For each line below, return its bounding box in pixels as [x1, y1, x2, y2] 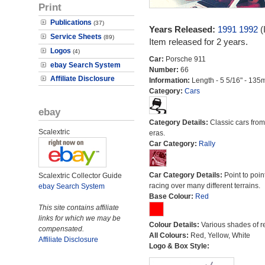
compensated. [38, 225, 84, 233]
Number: [148, 66, 180, 74]
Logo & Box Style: [148, 242, 209, 250]
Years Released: [148, 24, 218, 34]
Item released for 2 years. [148, 37, 248, 47]
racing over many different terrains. [148, 182, 260, 190]
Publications [50, 18, 92, 27]
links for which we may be [38, 214, 121, 222]
